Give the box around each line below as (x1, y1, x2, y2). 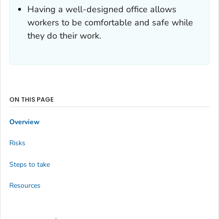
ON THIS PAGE (9, 95, 54, 105)
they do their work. (27, 30, 101, 42)
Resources (9, 181, 41, 191)
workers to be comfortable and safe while (27, 17, 193, 29)
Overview (9, 117, 40, 127)
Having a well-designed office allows (27, 3, 176, 16)
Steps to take (9, 159, 50, 169)
